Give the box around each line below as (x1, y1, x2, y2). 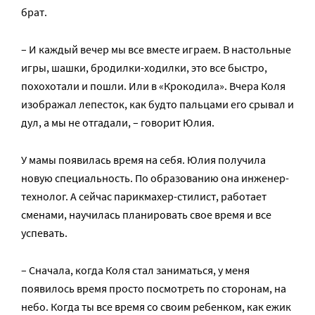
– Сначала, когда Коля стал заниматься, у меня (21, 262, 250, 277)
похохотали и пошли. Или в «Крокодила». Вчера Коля (21, 78, 285, 93)
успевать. (21, 225, 67, 240)
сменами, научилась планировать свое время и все (21, 207, 271, 221)
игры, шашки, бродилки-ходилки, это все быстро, (21, 60, 267, 75)
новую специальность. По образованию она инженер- (21, 170, 289, 185)
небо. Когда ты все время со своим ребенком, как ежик (21, 299, 291, 314)
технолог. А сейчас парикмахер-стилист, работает (21, 188, 266, 203)
